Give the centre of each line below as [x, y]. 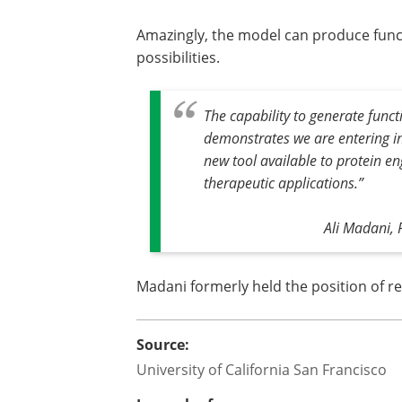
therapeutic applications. [281, 183]
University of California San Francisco [262, 370]
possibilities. [178, 57]
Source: [163, 345]
